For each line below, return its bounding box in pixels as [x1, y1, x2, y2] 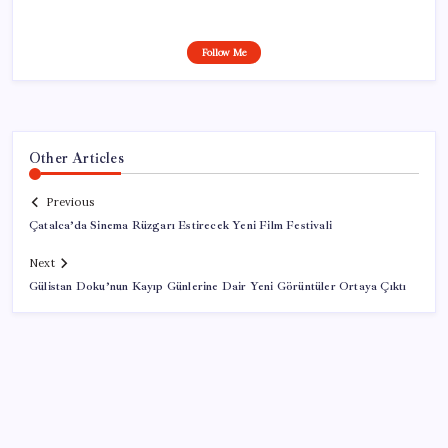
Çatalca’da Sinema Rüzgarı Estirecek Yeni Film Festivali [29, 218, 332, 234]
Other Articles [29, 148, 124, 167]
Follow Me [201, 45, 247, 59]
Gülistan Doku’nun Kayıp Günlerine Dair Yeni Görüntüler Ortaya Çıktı [29, 279, 407, 295]
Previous [46, 195, 94, 210]
